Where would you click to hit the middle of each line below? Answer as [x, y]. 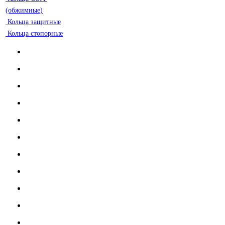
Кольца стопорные [35, 33]
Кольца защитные [34, 22]
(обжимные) [24, 10]
